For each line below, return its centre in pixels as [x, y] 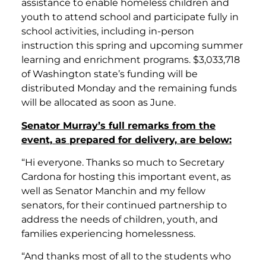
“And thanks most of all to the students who [126, 256]
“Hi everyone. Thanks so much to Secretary [123, 162]
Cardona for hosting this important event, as [126, 176]
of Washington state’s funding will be [110, 74]
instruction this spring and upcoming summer [132, 46]
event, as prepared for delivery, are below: [126, 140]
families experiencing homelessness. [108, 233]
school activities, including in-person [108, 31]
